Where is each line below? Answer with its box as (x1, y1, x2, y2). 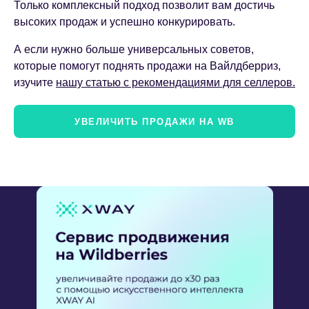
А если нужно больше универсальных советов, (14, 43, 254, 56)
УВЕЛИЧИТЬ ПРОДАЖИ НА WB (74, 117, 235, 128)
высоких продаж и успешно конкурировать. (14, 16, 235, 28)
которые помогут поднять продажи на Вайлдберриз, (14, 60, 281, 72)
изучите (14, 77, 56, 89)
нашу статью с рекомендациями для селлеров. (56, 77, 295, 89)
